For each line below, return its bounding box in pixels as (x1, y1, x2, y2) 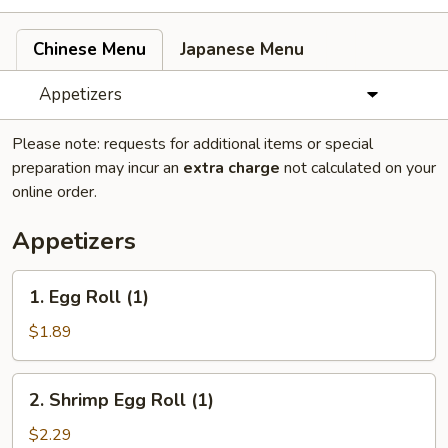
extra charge (183, 157, 280, 179)
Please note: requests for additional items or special (12, 133, 373, 155)
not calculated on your (280, 157, 436, 179)
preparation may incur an (12, 157, 183, 179)
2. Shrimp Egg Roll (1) (29, 388, 214, 412)
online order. (12, 181, 97, 203)
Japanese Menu (180, 38, 304, 61)
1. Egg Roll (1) (29, 285, 149, 309)
